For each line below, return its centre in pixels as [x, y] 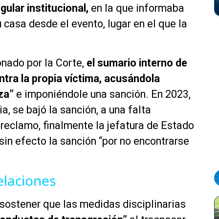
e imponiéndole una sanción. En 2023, [102, 94]
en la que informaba [138, 8]
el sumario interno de [137, 63]
